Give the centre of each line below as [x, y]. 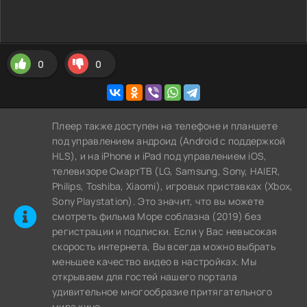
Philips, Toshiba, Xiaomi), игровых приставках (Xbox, [173, 186]
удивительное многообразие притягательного [162, 292]
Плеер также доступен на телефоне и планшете [165, 126]
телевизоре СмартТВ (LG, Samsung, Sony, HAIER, [167, 171]
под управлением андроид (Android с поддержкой [169, 141]
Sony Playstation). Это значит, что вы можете [158, 201]
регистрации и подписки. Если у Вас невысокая [165, 231]
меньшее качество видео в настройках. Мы [154, 261]
